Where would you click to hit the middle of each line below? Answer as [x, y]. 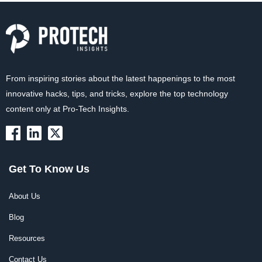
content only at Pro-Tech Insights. [68, 109]
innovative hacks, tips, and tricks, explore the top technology [117, 94]
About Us [25, 196]
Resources [27, 239]
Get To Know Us [49, 169]
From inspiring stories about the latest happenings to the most [120, 79]
